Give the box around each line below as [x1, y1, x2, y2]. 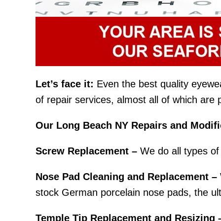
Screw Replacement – [36, 146, 137, 156]
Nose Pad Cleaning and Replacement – [36, 171, 217, 182]
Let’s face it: [36, 78, 94, 89]
